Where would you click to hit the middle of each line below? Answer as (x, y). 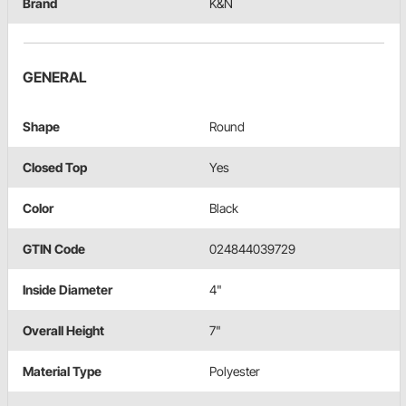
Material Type (62, 371)
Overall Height (63, 330)
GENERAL (55, 77)
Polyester (235, 371)
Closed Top (55, 167)
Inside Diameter (68, 289)
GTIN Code (54, 248)
